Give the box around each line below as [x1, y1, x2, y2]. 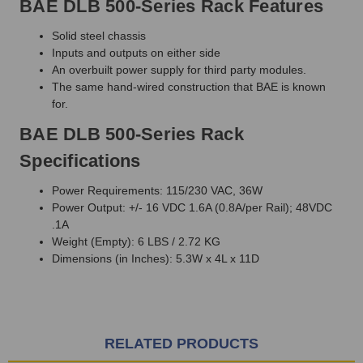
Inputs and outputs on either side [52, 45, 220, 59]
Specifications [19, 150, 141, 171]
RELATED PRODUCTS [105, 335, 258, 352]
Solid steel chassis [52, 28, 146, 42]
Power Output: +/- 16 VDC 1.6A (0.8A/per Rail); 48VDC [52, 200, 332, 214]
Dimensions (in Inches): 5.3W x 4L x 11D [52, 251, 259, 265]
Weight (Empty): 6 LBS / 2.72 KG [52, 234, 220, 248]
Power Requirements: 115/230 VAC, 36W [52, 183, 263, 197]
